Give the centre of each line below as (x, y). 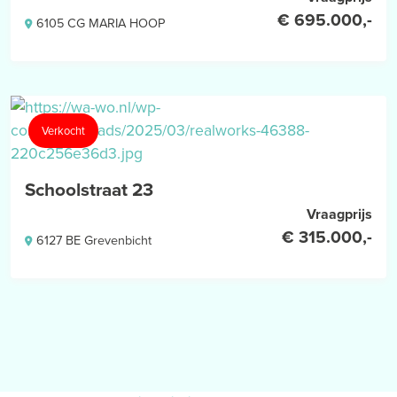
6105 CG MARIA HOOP (101, 23)
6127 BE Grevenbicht (94, 241)
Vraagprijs (339, 214)
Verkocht (63, 131)
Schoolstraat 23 (89, 190)
